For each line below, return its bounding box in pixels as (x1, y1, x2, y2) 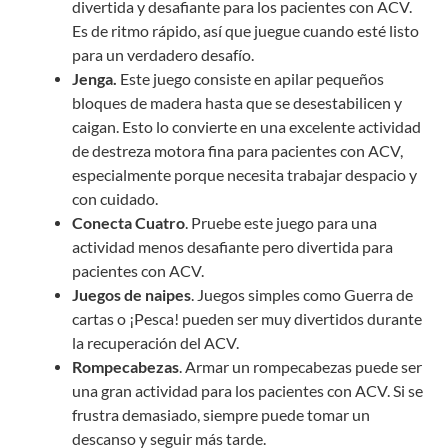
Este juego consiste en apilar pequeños (116, 69, 384, 88)
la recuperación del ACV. (71, 333, 239, 352)
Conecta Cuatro (71, 213, 185, 232)
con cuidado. (71, 189, 158, 208)
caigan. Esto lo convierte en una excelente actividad (71, 117, 421, 136)
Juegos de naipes (71, 285, 191, 304)
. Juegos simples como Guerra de (190, 285, 413, 304)
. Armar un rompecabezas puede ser (178, 357, 422, 376)
